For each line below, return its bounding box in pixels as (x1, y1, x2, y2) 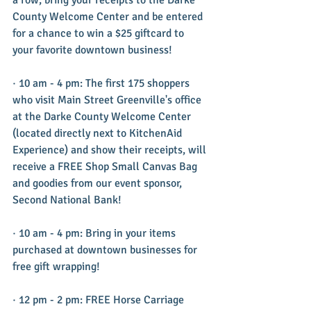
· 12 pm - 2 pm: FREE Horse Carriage (12, 292, 187, 307)
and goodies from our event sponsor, (12, 176, 185, 190)
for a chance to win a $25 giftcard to (12, 26, 187, 40)
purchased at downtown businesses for (12, 242, 200, 257)
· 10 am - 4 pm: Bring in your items (12, 226, 178, 240)
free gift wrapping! (12, 259, 100, 274)
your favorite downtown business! (12, 42, 172, 57)
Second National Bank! (12, 192, 121, 207)
